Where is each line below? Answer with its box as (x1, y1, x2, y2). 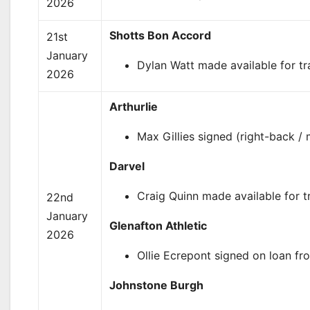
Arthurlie (109, 100, 158, 113)
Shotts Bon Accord (109, 28, 212, 42)
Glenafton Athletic (109, 219, 208, 232)
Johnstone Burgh (109, 278, 204, 292)
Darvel (109, 159, 145, 173)
